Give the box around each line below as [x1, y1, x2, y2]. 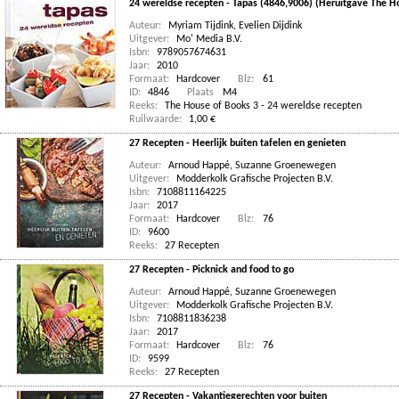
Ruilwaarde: [129, 114, 182, 125]
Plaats [187, 87, 214, 98]
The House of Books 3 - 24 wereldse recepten [165, 101, 362, 111]
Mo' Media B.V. [176, 34, 242, 45]
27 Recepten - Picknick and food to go [129, 265, 294, 275]
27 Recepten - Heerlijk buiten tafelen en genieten [129, 138, 346, 149]
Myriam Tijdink [168, 20, 233, 31]
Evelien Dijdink [239, 20, 302, 31]
